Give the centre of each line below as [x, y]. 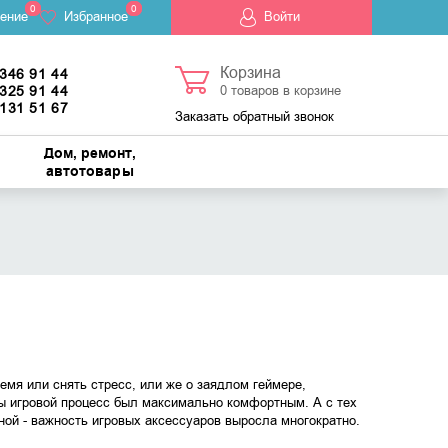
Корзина [250, 73]
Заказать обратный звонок [254, 116]
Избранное [95, 16]
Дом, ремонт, [89, 154]
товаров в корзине [283, 90]
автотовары [89, 172]
